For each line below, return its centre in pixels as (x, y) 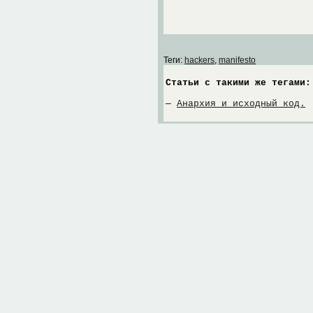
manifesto (237, 60)
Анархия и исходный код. (241, 104)
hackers (199, 60)
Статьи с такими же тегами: (238, 83)
